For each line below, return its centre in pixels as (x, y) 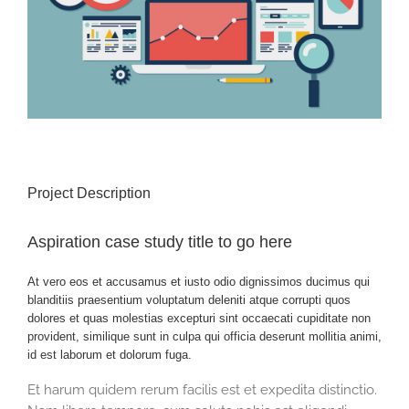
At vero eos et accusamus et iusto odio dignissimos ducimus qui (199, 282)
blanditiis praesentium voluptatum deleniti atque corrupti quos (189, 300)
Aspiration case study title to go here (160, 242)
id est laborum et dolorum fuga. (110, 355)
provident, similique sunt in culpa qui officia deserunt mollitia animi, (204, 337)
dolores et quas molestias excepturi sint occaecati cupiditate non (199, 319)
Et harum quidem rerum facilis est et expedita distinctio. (202, 390)
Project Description (89, 194)
